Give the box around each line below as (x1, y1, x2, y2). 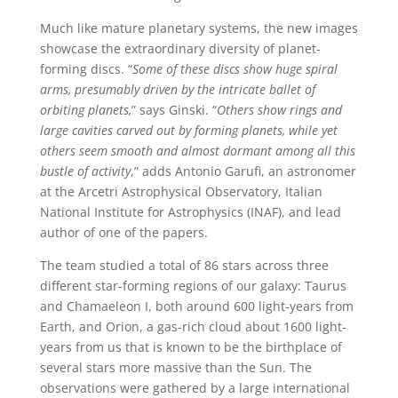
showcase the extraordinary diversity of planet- (39, 40, 321, 58)
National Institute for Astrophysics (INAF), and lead (39, 203, 341, 221)
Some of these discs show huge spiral (131, 60, 338, 78)
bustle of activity (39, 163, 131, 180)
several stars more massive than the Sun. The (39, 359, 312, 377)
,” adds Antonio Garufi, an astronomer (130, 163, 356, 180)
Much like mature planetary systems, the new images (39, 20, 358, 37)
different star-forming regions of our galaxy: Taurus (39, 277, 346, 295)
